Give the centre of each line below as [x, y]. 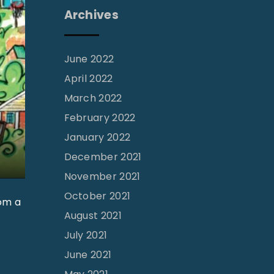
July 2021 [86, 235]
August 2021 [93, 216]
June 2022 [89, 59]
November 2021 [102, 177]
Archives [91, 15]
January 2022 [97, 138]
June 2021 [88, 255]
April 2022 [88, 79]
